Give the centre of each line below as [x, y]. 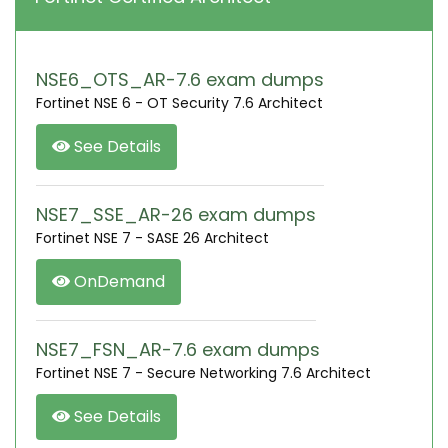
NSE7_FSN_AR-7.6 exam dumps [178, 349]
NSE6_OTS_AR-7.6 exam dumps [180, 79]
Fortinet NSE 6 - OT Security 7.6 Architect [179, 103]
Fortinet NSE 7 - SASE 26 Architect [152, 238]
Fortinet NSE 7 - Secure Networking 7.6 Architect [203, 373]
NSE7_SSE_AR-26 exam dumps [176, 214]
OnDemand [117, 281]
